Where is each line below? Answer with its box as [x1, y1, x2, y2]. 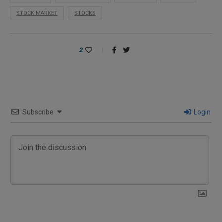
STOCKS [74, 9, 96, 16]
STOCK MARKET [16, 9, 57, 16]
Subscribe [22, 108, 54, 116]
